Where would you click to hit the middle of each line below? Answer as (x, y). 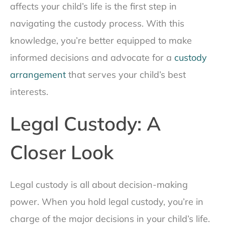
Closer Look (62, 152)
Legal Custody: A (85, 124)
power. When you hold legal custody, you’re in (107, 202)
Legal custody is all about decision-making (99, 185)
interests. (29, 92)
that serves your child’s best (126, 75)
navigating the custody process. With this (97, 24)
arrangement (38, 75)
